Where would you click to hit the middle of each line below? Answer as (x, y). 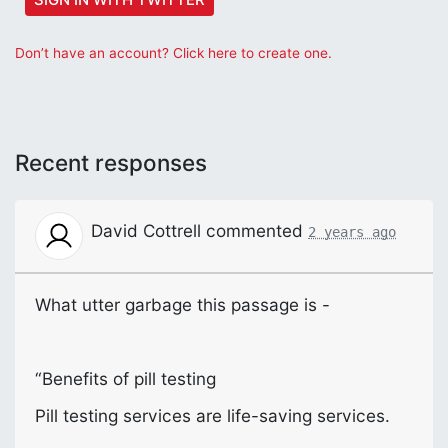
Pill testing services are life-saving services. (212, 415)
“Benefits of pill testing (125, 378)
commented (254, 230)
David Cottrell (146, 230)
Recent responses (111, 162)
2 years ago (352, 231)
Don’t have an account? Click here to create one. (173, 52)
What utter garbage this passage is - (182, 304)
